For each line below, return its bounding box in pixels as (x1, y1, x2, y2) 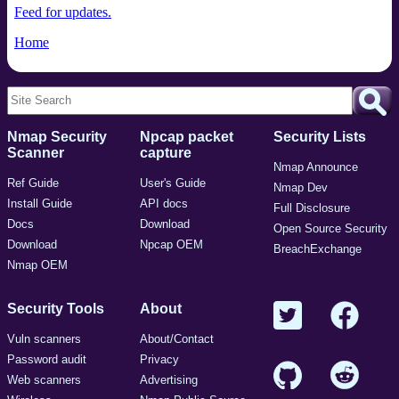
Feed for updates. (14, 4, 111, 20)
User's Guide (140, 175, 207, 190)
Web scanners (7, 372, 81, 387)
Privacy (140, 352, 180, 366)
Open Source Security (273, 221, 387, 235)
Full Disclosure (273, 200, 350, 215)
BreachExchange (273, 241, 362, 256)
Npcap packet (140, 128, 234, 144)
